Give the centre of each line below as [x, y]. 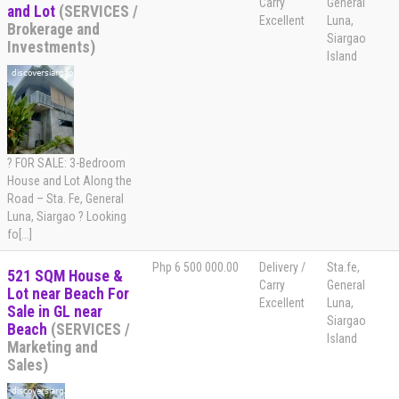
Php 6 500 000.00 [195, 268]
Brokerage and [53, 30]
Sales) [28, 366]
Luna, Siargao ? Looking [67, 217]
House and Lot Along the [69, 181]
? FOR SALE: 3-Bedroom [66, 163]
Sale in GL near [55, 312]
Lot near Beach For [68, 294]
